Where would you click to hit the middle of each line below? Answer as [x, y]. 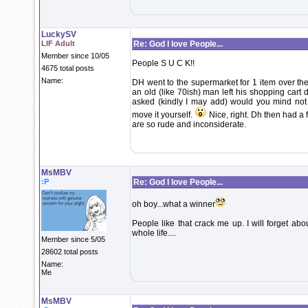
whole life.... [154, 233]
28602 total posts [70, 252]
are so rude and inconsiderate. [189, 124]
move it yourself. [164, 115]
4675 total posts [68, 68]
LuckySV [59, 34]
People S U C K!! [163, 63]
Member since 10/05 [75, 56]
